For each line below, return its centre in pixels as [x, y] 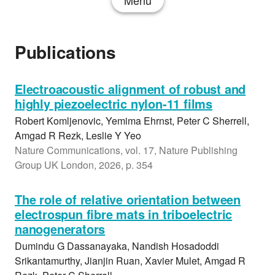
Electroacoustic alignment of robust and [130, 89]
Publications [65, 52]
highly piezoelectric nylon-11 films [114, 103]
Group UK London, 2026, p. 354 [84, 165]
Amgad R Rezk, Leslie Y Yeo [78, 135]
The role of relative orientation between [128, 199]
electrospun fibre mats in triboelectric [124, 214]
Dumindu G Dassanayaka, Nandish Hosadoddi [117, 246]
